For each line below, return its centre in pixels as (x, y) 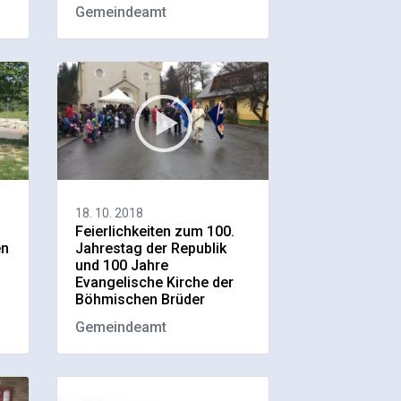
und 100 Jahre (122, 266)
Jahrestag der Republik (151, 249)
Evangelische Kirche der (155, 283)
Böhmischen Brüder (141, 300)
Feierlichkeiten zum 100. (155, 232)
